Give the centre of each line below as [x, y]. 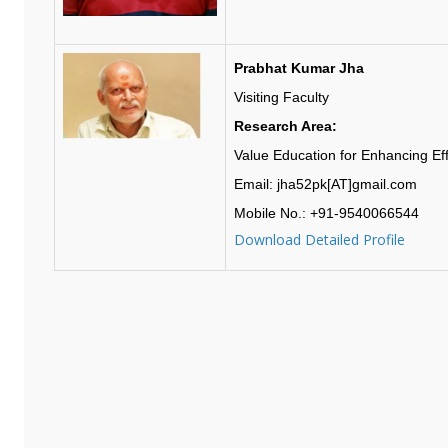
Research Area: [285, 125]
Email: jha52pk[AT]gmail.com [325, 183]
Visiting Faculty [283, 96]
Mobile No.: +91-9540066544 [326, 212]
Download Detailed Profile [319, 239]
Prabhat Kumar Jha [298, 67]
